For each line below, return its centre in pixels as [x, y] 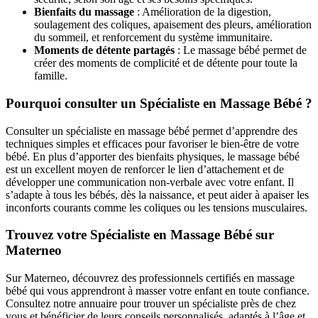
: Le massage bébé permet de [241, 50]
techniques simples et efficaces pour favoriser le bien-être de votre [152, 143]
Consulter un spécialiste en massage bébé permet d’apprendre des [152, 131]
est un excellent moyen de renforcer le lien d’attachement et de [145, 169]
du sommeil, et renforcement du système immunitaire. [153, 38]
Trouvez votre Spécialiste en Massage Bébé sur [140, 235]
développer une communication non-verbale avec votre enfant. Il [150, 182]
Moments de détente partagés [104, 50]
